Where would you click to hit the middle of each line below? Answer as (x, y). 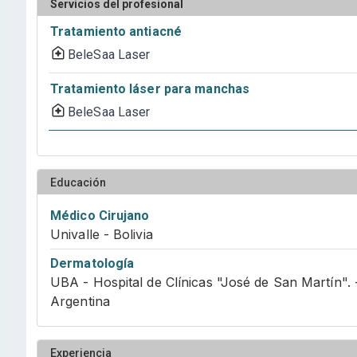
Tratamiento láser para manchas (150, 89)
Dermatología (92, 263)
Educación (78, 182)
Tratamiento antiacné (116, 31)
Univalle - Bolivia (102, 234)
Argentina (80, 301)
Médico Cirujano (100, 216)
